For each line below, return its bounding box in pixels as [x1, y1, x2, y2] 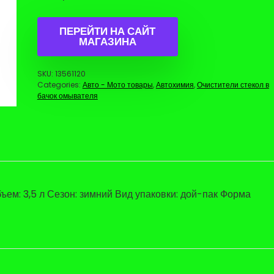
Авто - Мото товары [82, 80, 153, 90]
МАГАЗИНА [78, 34, 136, 49]
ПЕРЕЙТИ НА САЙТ [59, 24, 156, 39]
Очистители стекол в [196, 80, 269, 90]
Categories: [37, 80, 83, 90]
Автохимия [155, 80, 194, 90]
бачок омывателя [37, 91, 98, 101]
